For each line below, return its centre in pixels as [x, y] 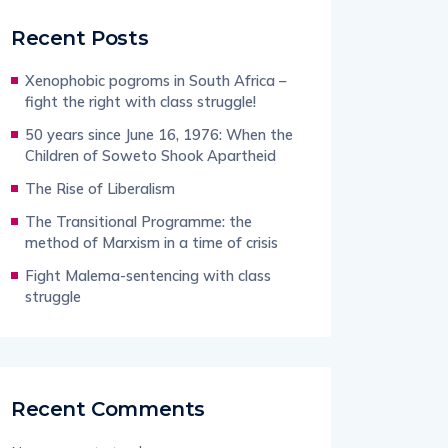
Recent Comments [108, 409]
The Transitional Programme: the [138, 221]
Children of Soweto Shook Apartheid [150, 155]
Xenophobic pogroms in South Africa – [155, 80]
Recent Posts [80, 38]
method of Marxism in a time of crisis [151, 242]
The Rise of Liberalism [100, 188]
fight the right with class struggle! [140, 101]
